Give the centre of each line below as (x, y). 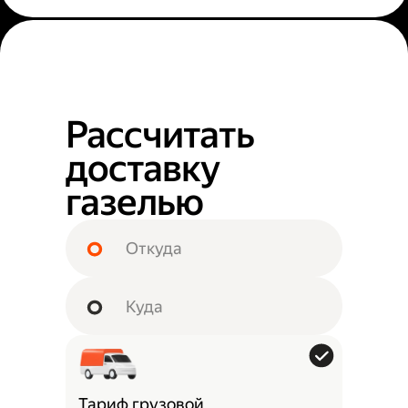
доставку (143, 169)
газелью (135, 203)
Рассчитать (160, 135)
